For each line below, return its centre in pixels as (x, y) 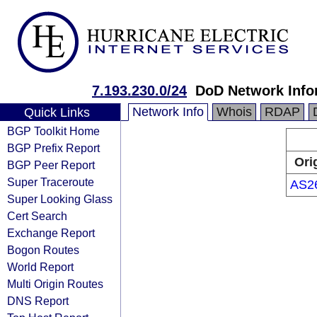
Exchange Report (51, 233)
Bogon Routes (43, 250)
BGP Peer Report (51, 165)
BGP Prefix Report (53, 148)
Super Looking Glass (60, 199)
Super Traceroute (51, 182)
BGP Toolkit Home (53, 131)
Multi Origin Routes (55, 284)
